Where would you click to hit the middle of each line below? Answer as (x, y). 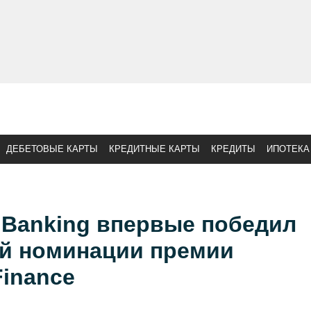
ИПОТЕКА (288, 149)
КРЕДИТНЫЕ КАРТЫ (154, 149)
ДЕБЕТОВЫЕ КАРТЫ (52, 149)
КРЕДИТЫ (233, 149)
